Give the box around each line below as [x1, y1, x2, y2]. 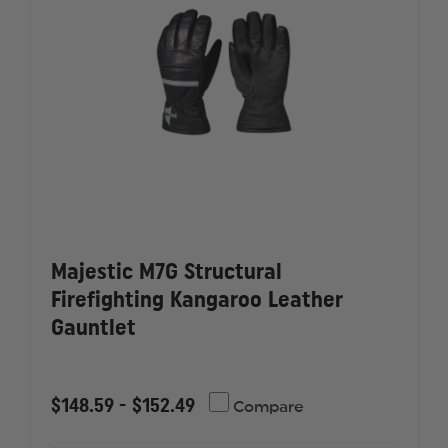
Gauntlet [50, 316, 136, 339]
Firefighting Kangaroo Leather [50, 288, 343, 311]
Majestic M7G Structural [50, 260, 282, 283]
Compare [229, 399, 305, 415]
